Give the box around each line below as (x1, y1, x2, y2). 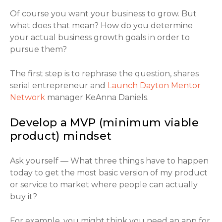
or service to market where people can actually (10, 179, 198, 189)
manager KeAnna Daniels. (45, 92, 149, 102)
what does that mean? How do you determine (10, 20, 193, 30)
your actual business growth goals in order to (10, 32, 190, 42)
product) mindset (10, 129, 112, 143)
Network (10, 92, 45, 102)
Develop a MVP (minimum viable (10, 115, 199, 129)
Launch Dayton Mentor (108, 80, 201, 90)
